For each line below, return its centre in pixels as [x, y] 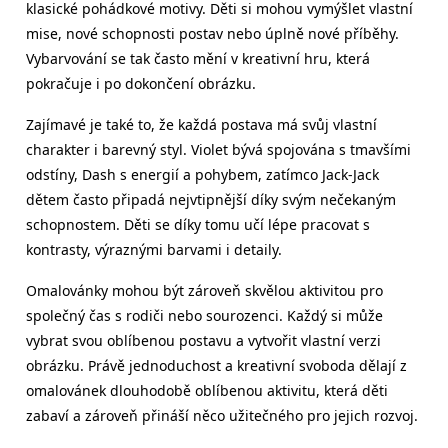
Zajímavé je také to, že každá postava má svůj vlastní [201, 124]
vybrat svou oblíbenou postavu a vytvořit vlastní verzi [203, 340]
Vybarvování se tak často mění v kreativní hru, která [198, 58]
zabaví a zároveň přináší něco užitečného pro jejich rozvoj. [222, 415]
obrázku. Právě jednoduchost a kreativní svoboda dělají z [216, 365]
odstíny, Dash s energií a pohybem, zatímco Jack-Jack [202, 174]
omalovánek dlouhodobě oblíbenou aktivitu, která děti [207, 390]
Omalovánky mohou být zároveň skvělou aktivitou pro [204, 290]
